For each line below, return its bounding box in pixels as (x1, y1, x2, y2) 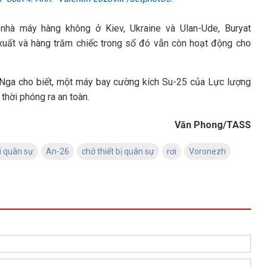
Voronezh (189, 147, 226, 156)
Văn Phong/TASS (174, 119, 251, 131)
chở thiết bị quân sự (82, 147, 154, 156)
